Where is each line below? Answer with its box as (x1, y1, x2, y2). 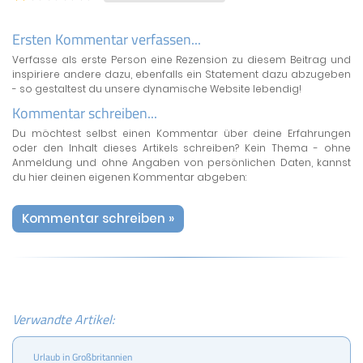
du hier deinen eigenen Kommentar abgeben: (12, 170, 246, 185)
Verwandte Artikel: (12, 310, 114, 330)
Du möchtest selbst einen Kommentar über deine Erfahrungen (12, 126, 351, 141)
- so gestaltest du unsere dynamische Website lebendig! (12, 82, 301, 96)
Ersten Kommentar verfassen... (12, 28, 201, 51)
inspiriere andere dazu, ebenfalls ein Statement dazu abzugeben (12, 67, 351, 82)
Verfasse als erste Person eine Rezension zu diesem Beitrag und (12, 53, 351, 67)
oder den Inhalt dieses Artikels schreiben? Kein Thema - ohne (12, 141, 351, 156)
